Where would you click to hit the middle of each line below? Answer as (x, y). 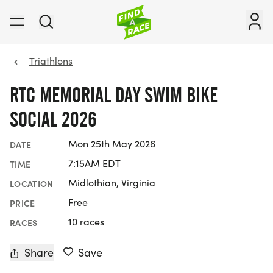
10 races (86, 222)
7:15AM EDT (94, 163)
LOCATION (32, 184)
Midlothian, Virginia (112, 183)
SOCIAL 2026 (53, 119)
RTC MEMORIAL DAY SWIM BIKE (114, 95)
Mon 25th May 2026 (112, 144)
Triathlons (51, 61)
